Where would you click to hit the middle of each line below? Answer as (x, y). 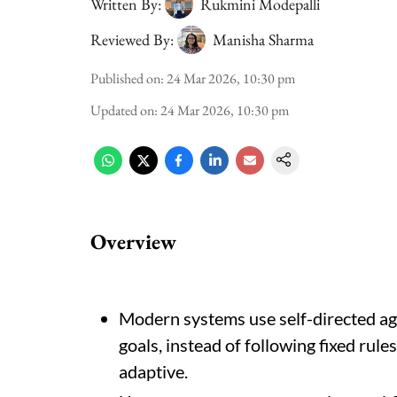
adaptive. (153, 371)
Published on (125, 78)
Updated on (122, 110)
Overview (133, 241)
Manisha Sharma (263, 39)
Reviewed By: (132, 39)
